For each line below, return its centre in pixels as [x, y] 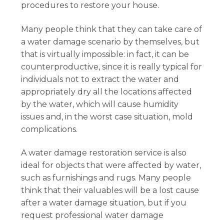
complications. [49, 129]
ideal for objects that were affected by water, [111, 165]
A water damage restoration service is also [104, 153]
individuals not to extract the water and [100, 79]
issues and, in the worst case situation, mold [107, 116]
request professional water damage [92, 215]
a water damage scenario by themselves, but [110, 41]
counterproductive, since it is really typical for [112, 66]
